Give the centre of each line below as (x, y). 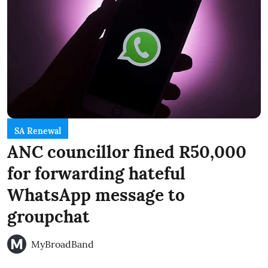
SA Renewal (38, 131)
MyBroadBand (63, 244)
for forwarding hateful (96, 173)
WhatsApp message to (96, 195)
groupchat (48, 216)
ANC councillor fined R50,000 (127, 152)
